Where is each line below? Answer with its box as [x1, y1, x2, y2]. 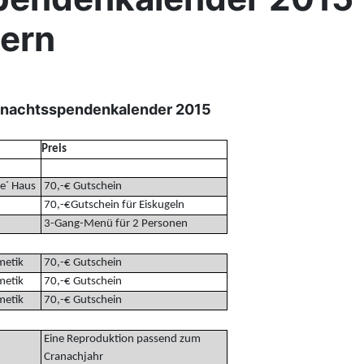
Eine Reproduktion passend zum [41, 332, 201, 345]
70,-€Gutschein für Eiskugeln [41, 198, 184, 211]
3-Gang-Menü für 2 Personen [41, 217, 188, 230]
